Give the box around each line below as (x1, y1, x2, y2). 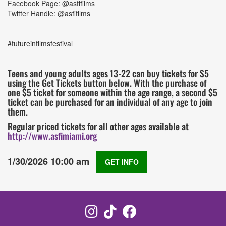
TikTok (116, 207, 136, 218)
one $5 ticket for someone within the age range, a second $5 (8, 85, 217, 99)
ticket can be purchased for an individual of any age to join (8, 95, 212, 108)
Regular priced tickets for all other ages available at (8, 119, 189, 133)
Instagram (97, 207, 127, 218)
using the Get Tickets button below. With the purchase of (8, 76, 206, 89)
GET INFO (105, 156, 139, 167)
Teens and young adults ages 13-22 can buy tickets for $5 (8, 66, 209, 80)
